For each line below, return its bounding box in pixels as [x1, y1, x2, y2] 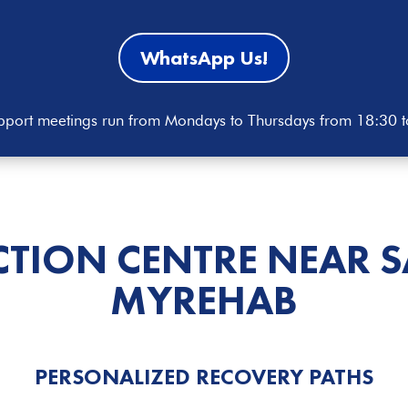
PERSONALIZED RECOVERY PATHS [35, 362, 373, 392]
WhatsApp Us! [140, 45, 268, 72]
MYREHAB [110, 273, 298, 327]
